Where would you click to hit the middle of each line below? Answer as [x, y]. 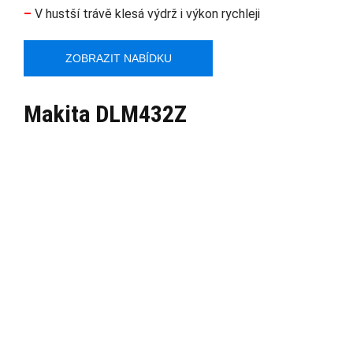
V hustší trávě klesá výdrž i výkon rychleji [146, 14]
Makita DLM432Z [105, 114]
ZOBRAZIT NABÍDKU [118, 59]
